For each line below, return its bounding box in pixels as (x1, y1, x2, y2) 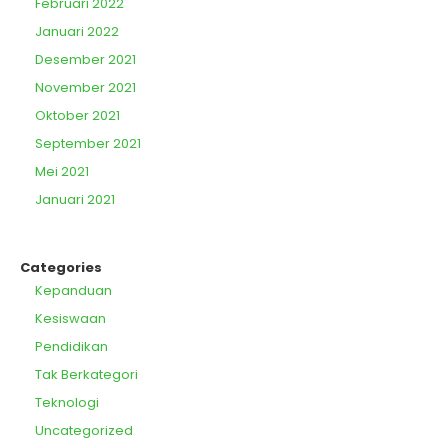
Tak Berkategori (35, 365, 138, 384)
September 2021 (35, 134, 141, 153)
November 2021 (35, 78, 136, 97)
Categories (20, 258, 102, 277)
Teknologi (35, 393, 99, 412)
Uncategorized (35, 421, 133, 440)
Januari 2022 (35, 22, 119, 41)
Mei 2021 (35, 162, 89, 181)
